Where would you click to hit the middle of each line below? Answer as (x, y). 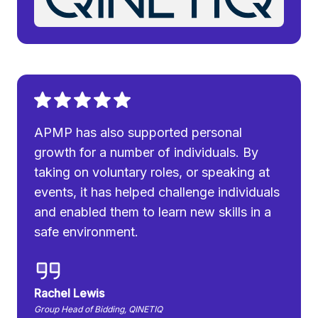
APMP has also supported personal (138, 132)
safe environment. (87, 231)
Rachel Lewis (70, 293)
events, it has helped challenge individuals (157, 192)
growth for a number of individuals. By (147, 152)
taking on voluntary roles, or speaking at (152, 172)
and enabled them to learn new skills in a (153, 212)
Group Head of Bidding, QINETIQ (99, 309)
